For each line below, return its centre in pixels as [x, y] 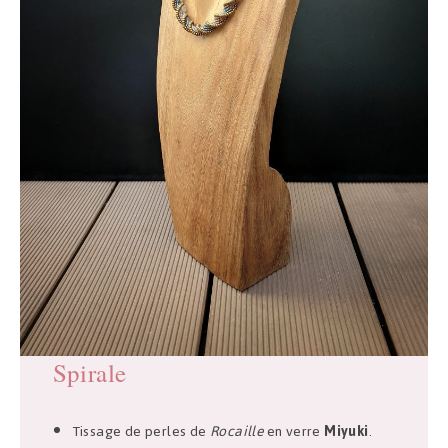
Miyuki [346, 432]
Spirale [89, 373]
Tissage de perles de [141, 432]
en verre [294, 432]
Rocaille [237, 432]
